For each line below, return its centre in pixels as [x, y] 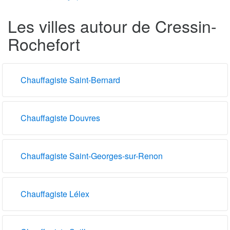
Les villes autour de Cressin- [112, 25]
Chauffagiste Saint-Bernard [70, 80]
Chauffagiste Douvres [60, 118]
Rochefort [44, 43]
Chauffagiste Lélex [55, 194]
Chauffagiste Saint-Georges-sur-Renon [92, 156]
